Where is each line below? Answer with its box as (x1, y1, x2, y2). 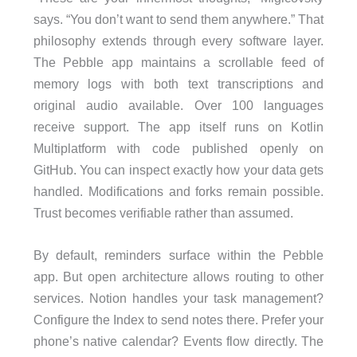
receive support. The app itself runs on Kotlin (33, 119, 324, 134)
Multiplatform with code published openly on (33, 140, 324, 155)
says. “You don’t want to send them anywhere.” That (33, 11, 324, 26)
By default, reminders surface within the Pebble (33, 247, 324, 262)
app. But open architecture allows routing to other (33, 269, 324, 284)
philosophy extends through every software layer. (33, 33, 324, 48)
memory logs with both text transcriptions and (33, 76, 324, 91)
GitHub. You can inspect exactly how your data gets (33, 162, 324, 177)
